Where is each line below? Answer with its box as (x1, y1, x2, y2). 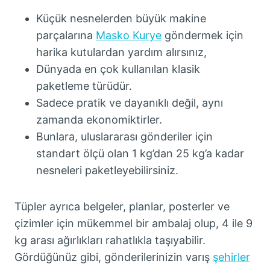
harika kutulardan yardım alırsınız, (36, 46, 207, 58)
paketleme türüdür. (36, 80, 135, 92)
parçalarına (36, 29, 96, 42)
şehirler (213, 251, 250, 263)
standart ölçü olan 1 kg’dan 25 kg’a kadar (36, 147, 244, 160)
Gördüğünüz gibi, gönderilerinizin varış (14, 251, 213, 263)
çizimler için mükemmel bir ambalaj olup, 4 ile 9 (14, 217, 253, 230)
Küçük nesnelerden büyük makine (36, 12, 206, 25)
